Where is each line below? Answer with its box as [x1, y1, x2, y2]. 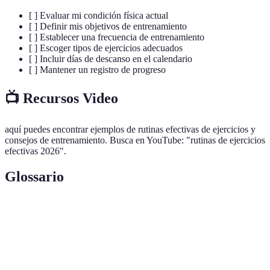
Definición [78, 209, 116, 218]
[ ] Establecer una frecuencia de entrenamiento [29, 32, 204, 43]
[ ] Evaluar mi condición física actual [29, 10, 168, 21]
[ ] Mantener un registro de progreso [29, 64, 166, 75]
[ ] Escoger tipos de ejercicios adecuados [29, 43, 183, 54]
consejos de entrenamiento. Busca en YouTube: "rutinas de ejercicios [5, 135, 265, 146]
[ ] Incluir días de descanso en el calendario [29, 54, 192, 64]
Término [15, 209, 46, 218]
